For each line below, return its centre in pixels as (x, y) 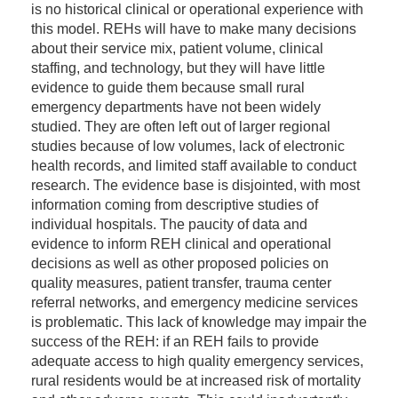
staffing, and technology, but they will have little (178, 68)
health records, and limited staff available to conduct (194, 166)
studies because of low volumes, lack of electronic (188, 146)
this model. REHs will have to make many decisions (194, 29)
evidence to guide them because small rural (168, 88)
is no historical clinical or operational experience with (197, 9)
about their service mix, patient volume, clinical (177, 48)
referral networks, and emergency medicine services (195, 302)
